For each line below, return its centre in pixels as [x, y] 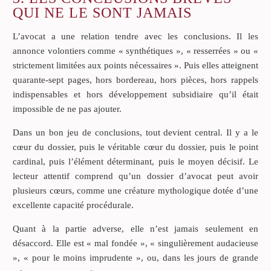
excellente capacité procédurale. [73, 205]
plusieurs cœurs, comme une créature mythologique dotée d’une [135, 190]
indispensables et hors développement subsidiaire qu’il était [135, 94]
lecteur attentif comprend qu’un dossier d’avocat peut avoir [135, 176]
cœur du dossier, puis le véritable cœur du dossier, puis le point [135, 147]
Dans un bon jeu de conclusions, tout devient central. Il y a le [135, 132]
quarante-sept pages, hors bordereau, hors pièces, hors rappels [135, 80]
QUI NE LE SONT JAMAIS [102, 12]
